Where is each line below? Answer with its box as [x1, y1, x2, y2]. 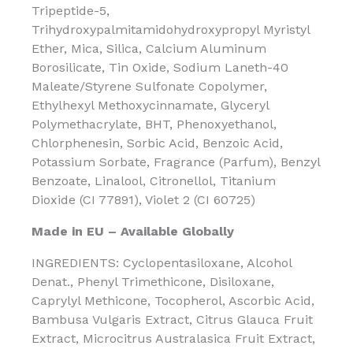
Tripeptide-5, [32, 2, 110, 18]
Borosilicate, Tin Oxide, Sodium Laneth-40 [32, 59, 288, 75]
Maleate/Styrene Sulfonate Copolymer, [32, 78, 267, 94]
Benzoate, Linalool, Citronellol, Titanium [32, 173, 276, 188]
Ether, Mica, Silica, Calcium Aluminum [32, 40, 266, 56]
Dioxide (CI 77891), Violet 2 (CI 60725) [32, 191, 255, 207]
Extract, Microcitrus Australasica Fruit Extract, [32, 330, 315, 346]
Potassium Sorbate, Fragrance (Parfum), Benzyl [32, 154, 320, 169]
